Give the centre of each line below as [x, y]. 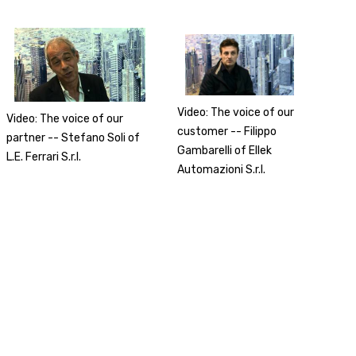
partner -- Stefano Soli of [74, 137]
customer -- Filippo [227, 131]
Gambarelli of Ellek [225, 150]
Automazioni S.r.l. [222, 169]
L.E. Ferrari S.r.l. [44, 157]
